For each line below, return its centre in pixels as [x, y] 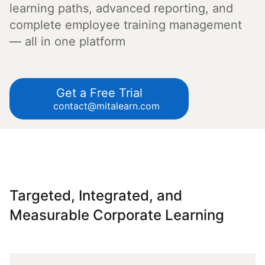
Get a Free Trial [99, 93]
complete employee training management [126, 25]
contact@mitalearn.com [105, 106]
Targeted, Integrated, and [96, 195]
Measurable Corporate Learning [117, 215]
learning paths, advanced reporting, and [121, 8]
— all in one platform [67, 41]
